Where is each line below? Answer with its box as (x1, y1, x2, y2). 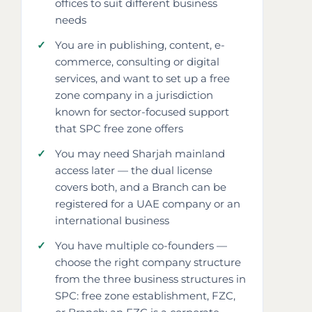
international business (55, 214, 169, 227)
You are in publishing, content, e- (55, 38, 225, 52)
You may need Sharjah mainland (55, 147, 225, 160)
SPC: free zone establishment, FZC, (55, 289, 235, 302)
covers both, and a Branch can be (55, 180, 226, 194)
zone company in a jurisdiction (55, 88, 213, 102)
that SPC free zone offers (55, 122, 183, 135)
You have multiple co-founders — (55, 239, 227, 252)
